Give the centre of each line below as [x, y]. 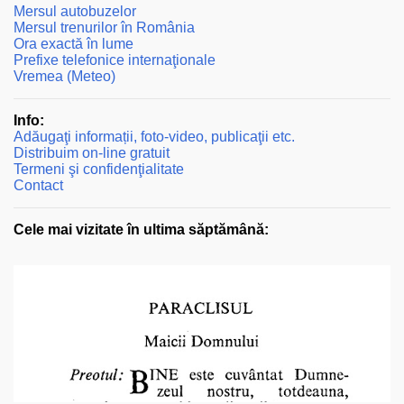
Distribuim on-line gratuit [92, 153]
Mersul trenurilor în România [104, 28]
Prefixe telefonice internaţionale [115, 60]
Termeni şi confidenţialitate [99, 170]
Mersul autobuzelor [75, 12]
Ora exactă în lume [73, 44]
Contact [38, 186]
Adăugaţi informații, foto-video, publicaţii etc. [154, 137]
